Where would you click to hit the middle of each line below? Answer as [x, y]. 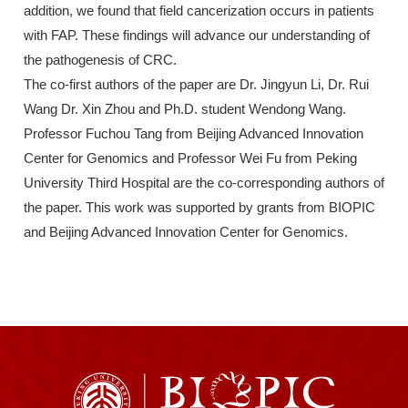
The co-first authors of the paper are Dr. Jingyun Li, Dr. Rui [196, 85]
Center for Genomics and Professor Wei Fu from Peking [190, 158]
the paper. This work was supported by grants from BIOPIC [199, 208]
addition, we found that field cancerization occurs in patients [199, 11]
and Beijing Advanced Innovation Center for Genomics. [186, 232]
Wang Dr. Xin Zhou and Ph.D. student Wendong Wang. [185, 109]
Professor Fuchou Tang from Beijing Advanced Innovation [194, 134]
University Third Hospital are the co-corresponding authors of [204, 183]
